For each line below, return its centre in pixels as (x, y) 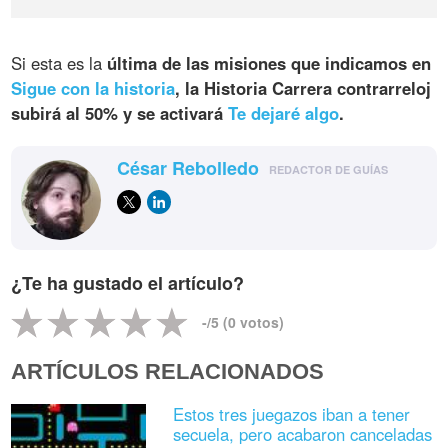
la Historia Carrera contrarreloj (308, 88)
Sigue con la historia (93, 88)
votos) (260, 322)
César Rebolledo (188, 168)
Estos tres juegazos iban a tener (291, 413)
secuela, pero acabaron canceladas (302, 433)
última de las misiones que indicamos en (269, 63)
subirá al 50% (65, 113)
